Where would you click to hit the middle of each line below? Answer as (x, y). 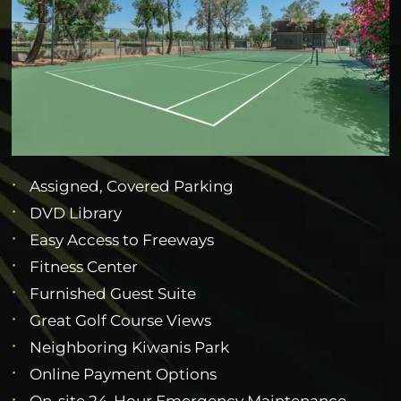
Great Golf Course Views (121, 320)
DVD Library (76, 213)
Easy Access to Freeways (122, 239)
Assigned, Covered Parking (132, 186)
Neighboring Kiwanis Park (130, 347)
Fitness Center (84, 266)
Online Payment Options (124, 374)
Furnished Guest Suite (113, 293)
